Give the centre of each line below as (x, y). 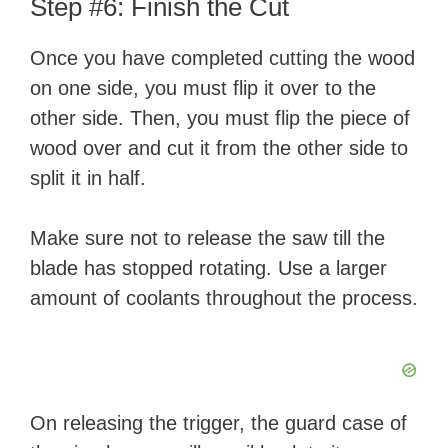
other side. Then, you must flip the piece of (220, 118)
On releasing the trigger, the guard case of (218, 423)
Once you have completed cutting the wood (222, 58)
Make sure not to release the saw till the (207, 238)
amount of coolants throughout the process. (224, 298)
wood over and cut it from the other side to (219, 148)
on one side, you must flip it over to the (203, 88)
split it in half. (88, 178)
